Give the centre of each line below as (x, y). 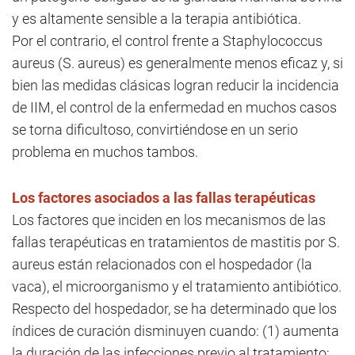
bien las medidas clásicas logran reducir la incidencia (176, 85)
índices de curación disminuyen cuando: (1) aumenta (176, 331)
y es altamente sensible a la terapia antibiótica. (157, 19)
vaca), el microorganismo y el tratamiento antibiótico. (177, 286)
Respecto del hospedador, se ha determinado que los (174, 309)
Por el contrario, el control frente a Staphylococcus (167, 41)
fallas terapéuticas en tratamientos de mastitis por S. (176, 242)
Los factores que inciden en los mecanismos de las (169, 220)
